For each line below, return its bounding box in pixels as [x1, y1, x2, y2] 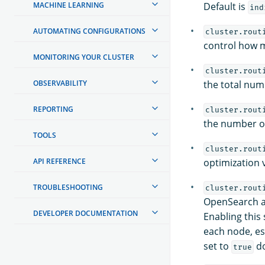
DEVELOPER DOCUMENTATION [33, 208, 138, 218]
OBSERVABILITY [33, 77, 87, 88]
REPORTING [33, 104, 73, 114]
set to [203, 239, 231, 253]
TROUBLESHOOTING [33, 182, 103, 192]
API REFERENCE [33, 156, 86, 166]
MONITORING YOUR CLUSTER [33, 51, 134, 62]
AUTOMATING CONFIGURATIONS [33, 25, 146, 36]
